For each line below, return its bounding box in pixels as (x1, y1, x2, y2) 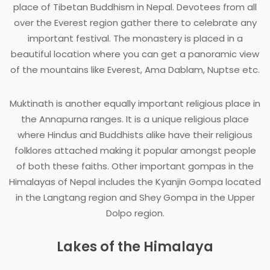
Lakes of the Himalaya (57, 237, 213, 257)
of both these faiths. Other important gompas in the (16, 160, 254, 173)
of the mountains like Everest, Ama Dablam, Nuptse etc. (10, 63, 260, 77)
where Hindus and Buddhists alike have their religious (17, 128, 253, 142)
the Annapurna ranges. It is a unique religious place (21, 113, 249, 126)
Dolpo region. (105, 207, 165, 220)
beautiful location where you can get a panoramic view (11, 48, 259, 61)
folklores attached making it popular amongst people (14, 144, 256, 157)
